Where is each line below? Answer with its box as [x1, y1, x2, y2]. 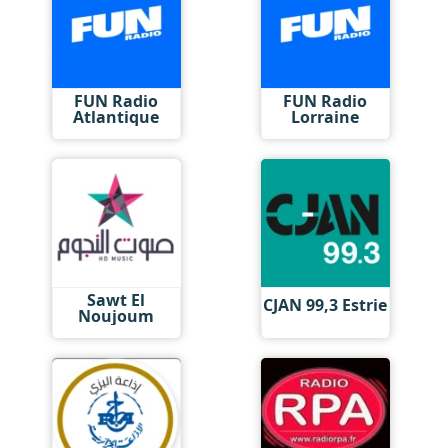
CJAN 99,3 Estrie [263, 294, 388, 316]
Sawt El [87, 288, 146, 311]
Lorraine [291, 105, 360, 128]
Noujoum [78, 304, 155, 327]
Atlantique [73, 105, 160, 128]
